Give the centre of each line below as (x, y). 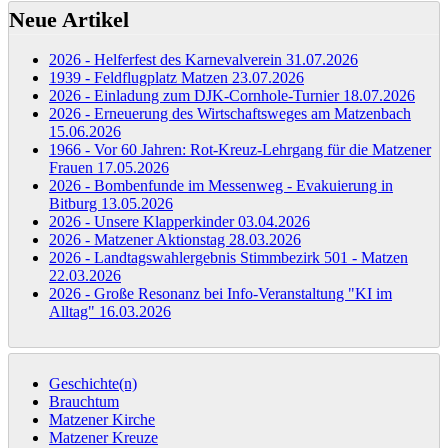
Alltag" (74, 311)
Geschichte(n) (93, 383)
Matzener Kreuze (103, 437)
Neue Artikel (69, 19)
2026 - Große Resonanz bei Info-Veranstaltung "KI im (220, 293)
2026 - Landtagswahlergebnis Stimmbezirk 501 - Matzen (228, 257)
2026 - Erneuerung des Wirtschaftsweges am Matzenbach (230, 113)
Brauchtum (84, 401)
